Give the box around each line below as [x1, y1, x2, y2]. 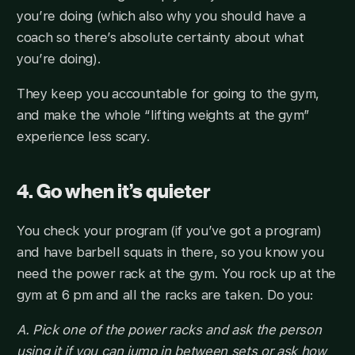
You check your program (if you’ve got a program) [16, 223, 322, 239]
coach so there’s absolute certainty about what [16, 29, 304, 46]
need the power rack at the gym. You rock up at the [16, 265, 336, 282]
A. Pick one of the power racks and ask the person [16, 322, 322, 338]
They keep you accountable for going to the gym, [16, 86, 319, 102]
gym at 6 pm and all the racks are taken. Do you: [16, 287, 314, 303]
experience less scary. [16, 128, 151, 145]
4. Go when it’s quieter [16, 180, 211, 204]
